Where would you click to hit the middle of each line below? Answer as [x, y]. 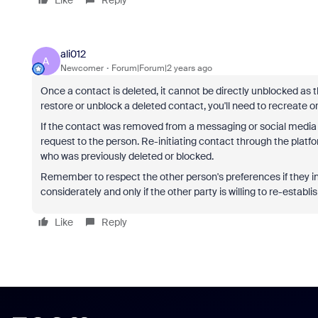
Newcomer [82, 68]
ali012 [73, 54]
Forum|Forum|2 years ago [161, 68]
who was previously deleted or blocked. [127, 156]
